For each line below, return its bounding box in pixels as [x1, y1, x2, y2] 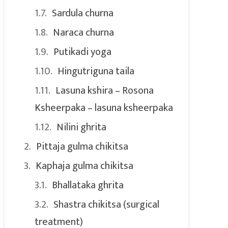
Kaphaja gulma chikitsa [35, 157, 133, 175]
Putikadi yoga [53, 43, 111, 61]
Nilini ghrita [56, 118, 106, 136]
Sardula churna [51, 4, 113, 22]
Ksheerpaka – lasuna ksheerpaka [34, 99, 173, 117]
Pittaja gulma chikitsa [36, 137, 128, 155]
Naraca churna [52, 23, 114, 41]
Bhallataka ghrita [51, 176, 124, 194]
